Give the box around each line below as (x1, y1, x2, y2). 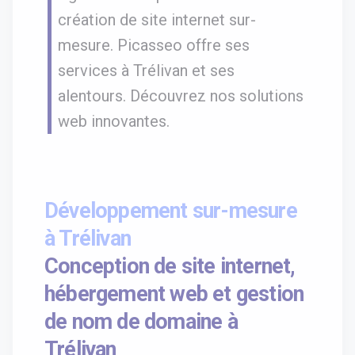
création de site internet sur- (58, 10, 256, 30)
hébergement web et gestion (44, 281, 304, 307)
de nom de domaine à (44, 309, 238, 335)
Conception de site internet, (44, 254, 296, 280)
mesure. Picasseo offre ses (58, 36, 250, 55)
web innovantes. (58, 112, 170, 132)
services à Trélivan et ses (58, 61, 235, 81)
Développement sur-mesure (44, 198, 297, 224)
